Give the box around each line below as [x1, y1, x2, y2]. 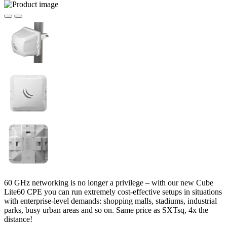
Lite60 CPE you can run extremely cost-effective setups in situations [4, 187, 222, 196]
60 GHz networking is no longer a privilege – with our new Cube [4, 178, 213, 187]
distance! [4, 214, 32, 223]
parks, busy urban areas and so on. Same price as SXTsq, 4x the [4, 205, 208, 214]
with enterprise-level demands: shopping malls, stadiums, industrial [4, 196, 217, 205]
